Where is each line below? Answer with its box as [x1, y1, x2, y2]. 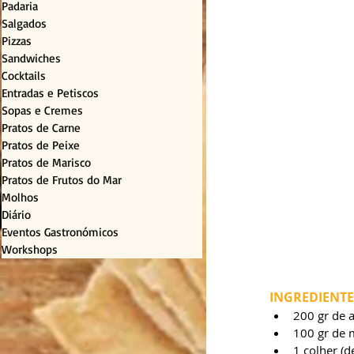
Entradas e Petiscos [2, 85, 99, 101]
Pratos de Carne [2, 120, 81, 136]
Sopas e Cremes [2, 103, 83, 119]
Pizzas [2, 33, 32, 49]
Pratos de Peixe [2, 137, 80, 153]
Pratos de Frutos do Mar [2, 172, 122, 188]
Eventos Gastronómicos [2, 224, 119, 240]
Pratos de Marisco [2, 155, 91, 171]
